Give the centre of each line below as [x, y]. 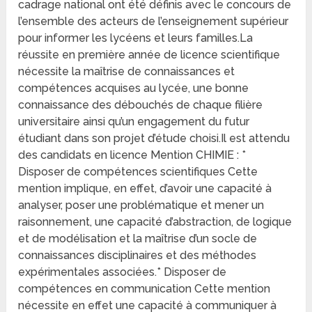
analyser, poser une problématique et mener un [141, 205]
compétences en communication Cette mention [145, 289]
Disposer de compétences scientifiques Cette [138, 172]
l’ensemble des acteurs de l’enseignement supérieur [154, 22]
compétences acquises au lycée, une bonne [134, 88]
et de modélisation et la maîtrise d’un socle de [138, 239]
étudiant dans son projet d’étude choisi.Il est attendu [154, 139]
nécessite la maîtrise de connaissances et [127, 72]
